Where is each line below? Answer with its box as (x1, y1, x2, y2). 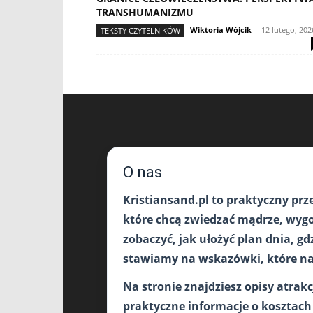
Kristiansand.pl (123, 192, 209, 208)
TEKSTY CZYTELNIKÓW (101, 25, 180, 36)
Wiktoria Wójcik (190, 24, 252, 35)
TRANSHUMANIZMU (96, 6, 194, 19)
